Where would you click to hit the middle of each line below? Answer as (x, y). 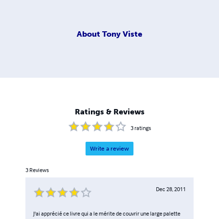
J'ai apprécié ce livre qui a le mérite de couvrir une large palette (107, 214)
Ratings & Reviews (109, 112)
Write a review (109, 149)
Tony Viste (122, 34)
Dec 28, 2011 (171, 189)
